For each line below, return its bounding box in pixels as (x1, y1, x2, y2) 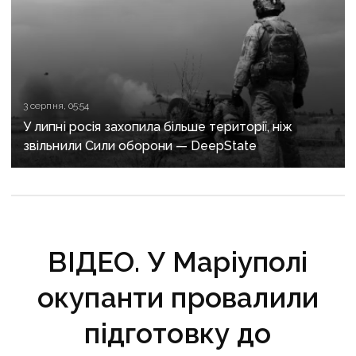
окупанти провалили (37, 281, 319, 315)
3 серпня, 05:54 (23, 100, 89, 112)
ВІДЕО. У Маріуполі (48, 246, 308, 279)
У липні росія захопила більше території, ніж (23, 119, 293, 135)
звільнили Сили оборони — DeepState (23, 138, 257, 154)
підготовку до (84, 317, 272, 350)
